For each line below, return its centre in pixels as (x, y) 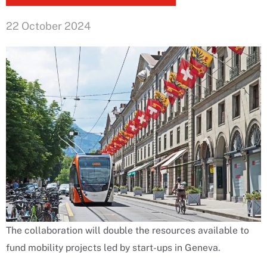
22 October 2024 (48, 26)
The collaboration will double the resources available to (128, 231)
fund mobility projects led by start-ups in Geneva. (113, 248)
